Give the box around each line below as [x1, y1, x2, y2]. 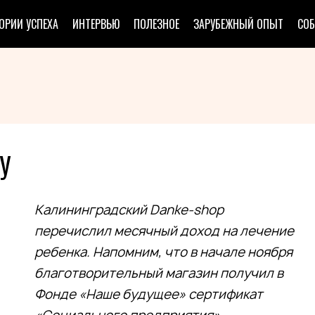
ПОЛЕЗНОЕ [134, 15, 179, 32]
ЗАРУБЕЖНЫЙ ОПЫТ [193, 15, 283, 32]
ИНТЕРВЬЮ [72, 15, 120, 32]
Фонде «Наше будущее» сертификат [34, 285, 263, 303]
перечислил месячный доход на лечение [34, 222, 294, 240]
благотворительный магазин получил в [34, 264, 283, 282]
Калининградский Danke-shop [34, 201, 224, 219]
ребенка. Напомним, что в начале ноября [34, 243, 292, 261]
